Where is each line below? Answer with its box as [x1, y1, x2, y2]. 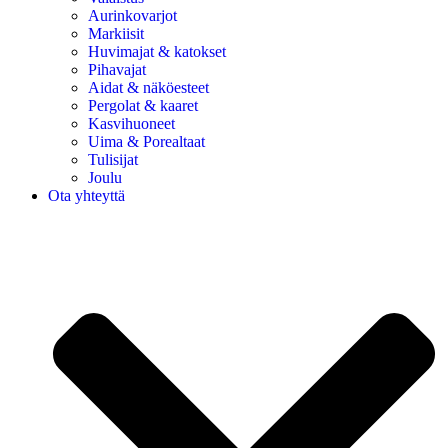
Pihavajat [88, 60, 146, 78]
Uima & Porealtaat [88, 132, 205, 150]
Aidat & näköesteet [88, 78, 209, 96]
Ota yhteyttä [48, 186, 125, 204]
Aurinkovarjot [88, 6, 177, 24]
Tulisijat [88, 150, 138, 168]
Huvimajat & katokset [88, 42, 226, 60]
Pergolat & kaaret [88, 96, 198, 114]
